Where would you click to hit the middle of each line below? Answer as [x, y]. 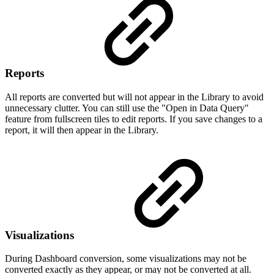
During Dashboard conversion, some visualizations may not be [126, 259]
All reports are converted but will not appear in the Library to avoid [134, 97]
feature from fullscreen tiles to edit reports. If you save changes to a [134, 119]
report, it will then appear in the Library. [82, 130]
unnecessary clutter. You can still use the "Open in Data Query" [127, 108]
